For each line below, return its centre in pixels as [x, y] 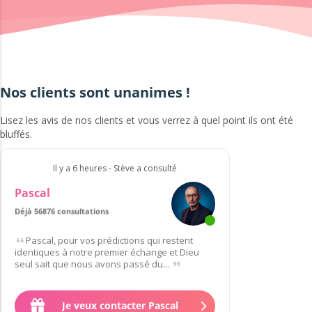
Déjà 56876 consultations [62, 211]
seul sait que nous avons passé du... [93, 264]
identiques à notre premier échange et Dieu [107, 252]
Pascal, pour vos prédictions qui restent [109, 240]
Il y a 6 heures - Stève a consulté [115, 168]
